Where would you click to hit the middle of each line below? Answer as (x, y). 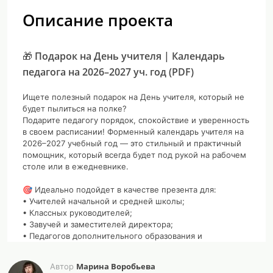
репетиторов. (49, 247)
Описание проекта (98, 20)
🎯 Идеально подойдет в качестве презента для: (119, 190)
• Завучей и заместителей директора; (98, 224)
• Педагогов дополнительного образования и (112, 236)
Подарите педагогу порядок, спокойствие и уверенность (136, 120)
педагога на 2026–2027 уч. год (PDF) (108, 72)
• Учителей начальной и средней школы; (104, 201)
